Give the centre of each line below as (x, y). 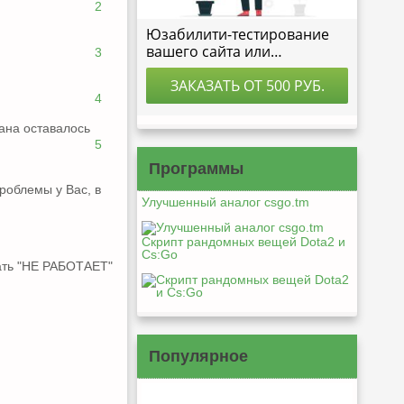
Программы (196, 169)
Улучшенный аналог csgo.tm (225, 202)
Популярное (198, 356)
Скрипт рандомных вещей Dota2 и (243, 242)
